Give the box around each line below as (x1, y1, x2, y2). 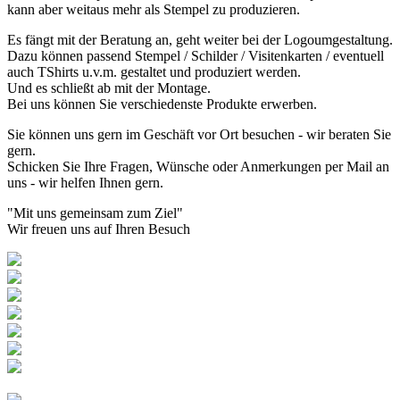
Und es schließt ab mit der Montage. (7, 79, 211, 96)
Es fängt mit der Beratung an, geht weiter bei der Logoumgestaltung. (7, 31, 393, 47)
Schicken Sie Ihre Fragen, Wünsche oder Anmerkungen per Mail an (7, 158, 389, 174)
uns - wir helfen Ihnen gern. (7, 174, 163, 190)
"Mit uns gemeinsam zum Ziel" (7, 204, 183, 221)
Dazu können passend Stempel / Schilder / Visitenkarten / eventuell (7, 47, 384, 63)
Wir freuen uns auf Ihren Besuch (7, 221, 190, 237)
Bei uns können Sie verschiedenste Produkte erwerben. (7, 96, 317, 112)
